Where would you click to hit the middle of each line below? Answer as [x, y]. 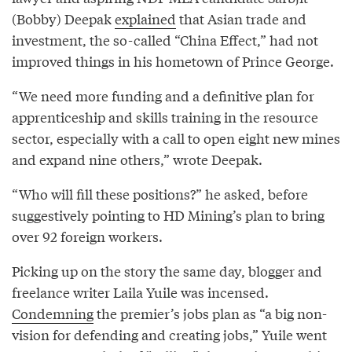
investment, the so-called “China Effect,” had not [165, 39]
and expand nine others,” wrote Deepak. [137, 159]
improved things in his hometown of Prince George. [173, 60]
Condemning [53, 313]
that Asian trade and [241, 18]
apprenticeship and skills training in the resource [165, 116]
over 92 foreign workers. [87, 236]
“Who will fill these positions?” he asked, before [160, 193]
